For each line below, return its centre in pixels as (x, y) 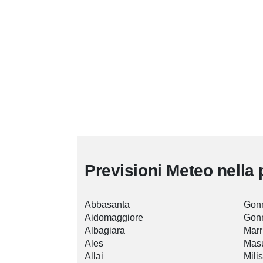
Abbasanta (107, 205)
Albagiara (105, 231)
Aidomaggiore (114, 218)
